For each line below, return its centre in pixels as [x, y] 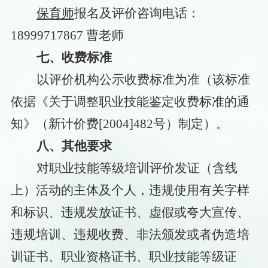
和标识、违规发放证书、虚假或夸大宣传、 [130, 212]
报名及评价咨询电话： [137, 13]
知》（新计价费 [54, 124]
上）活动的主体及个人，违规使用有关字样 [130, 190]
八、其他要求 [74, 146]
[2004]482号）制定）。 [163, 124]
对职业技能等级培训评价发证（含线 [137, 168]
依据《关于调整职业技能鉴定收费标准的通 [130, 101]
